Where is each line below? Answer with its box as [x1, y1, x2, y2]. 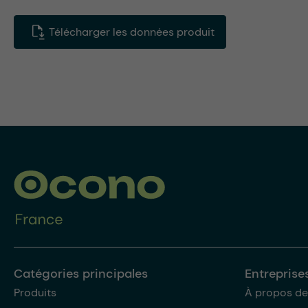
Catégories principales [14, 265, 148, 283]
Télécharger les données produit [46, 25, 214, 40]
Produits [14, 285, 56, 300]
